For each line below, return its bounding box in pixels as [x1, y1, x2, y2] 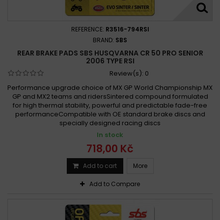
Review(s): [109, 68, 145, 78]
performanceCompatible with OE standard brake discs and [15, 109, 205, 119]
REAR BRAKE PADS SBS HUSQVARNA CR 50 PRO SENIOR [17, 48, 203, 58]
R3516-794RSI [105, 25, 149, 33]
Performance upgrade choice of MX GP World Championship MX [7, 82, 213, 92]
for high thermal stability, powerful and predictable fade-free [13, 100, 207, 110]
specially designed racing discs [59, 118, 161, 128]
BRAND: [93, 35, 115, 44]
